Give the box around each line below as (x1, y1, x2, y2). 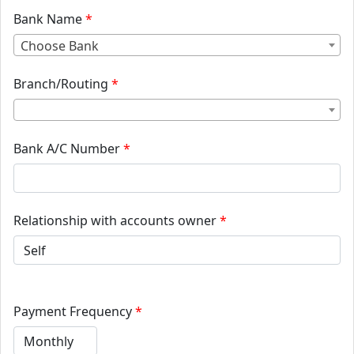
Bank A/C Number (13, 139, 120, 157)
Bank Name (13, 9, 82, 28)
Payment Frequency (13, 302, 132, 320)
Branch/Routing (13, 74, 108, 92)
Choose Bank (21, 36, 99, 55)
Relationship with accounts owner (13, 211, 217, 229)
